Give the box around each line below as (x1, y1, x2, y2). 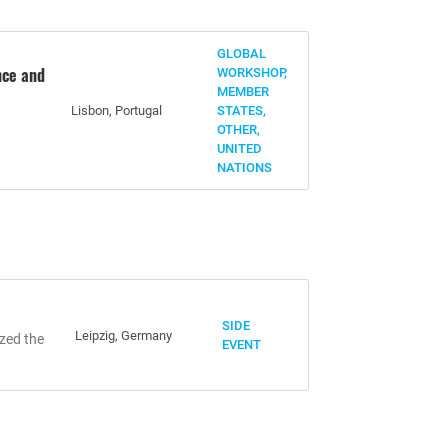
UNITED (217, 141, 263, 156)
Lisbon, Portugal (70, 103, 162, 118)
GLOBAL (217, 46, 267, 61)
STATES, (217, 103, 267, 118)
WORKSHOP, (217, 65, 288, 80)
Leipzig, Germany (75, 327, 173, 343)
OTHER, (217, 122, 261, 137)
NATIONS (217, 160, 273, 175)
